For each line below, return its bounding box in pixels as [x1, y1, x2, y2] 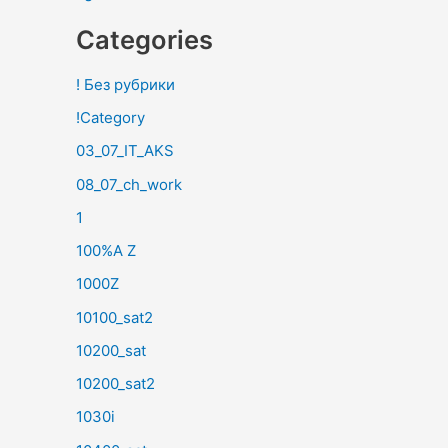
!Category [76, 108, 145, 128]
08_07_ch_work [76, 174, 182, 194]
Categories [76, 24, 213, 56]
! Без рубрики [76, 74, 175, 94]
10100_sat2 [76, 307, 153, 327]
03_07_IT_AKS [76, 141, 174, 161]
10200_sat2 [76, 374, 155, 394]
